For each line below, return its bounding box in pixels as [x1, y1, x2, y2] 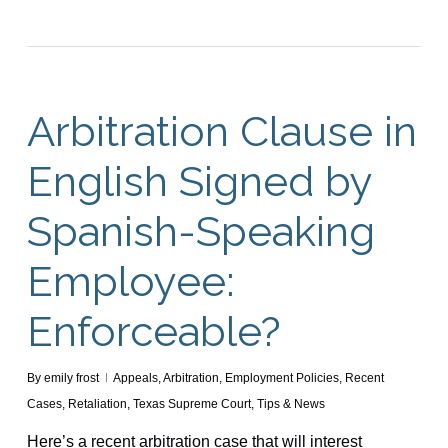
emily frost [43, 370, 99, 385]
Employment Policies [224, 370, 339, 385]
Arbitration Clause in [26, 106, 417, 156]
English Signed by [26, 156, 372, 206]
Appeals [112, 370, 158, 385]
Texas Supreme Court [132, 396, 251, 411]
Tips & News [256, 396, 325, 411]
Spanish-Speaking [26, 206, 375, 256]
